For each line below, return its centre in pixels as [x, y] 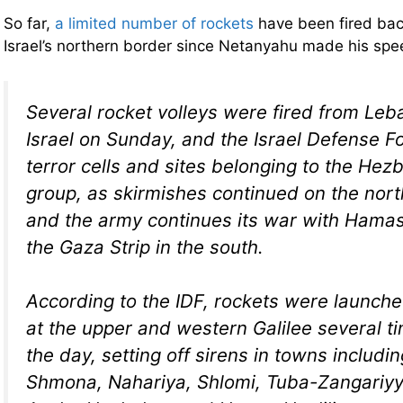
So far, [29, 24]
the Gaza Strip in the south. [145, 246]
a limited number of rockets [154, 24]
